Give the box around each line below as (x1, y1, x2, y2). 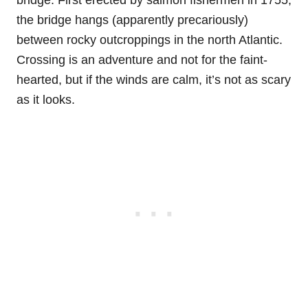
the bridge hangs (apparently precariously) (16, 12, 248, 27)
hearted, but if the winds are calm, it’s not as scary (16, 72, 291, 87)
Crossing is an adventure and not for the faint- (16, 52, 267, 67)
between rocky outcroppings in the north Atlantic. (16, 32, 283, 47)
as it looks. (16, 92, 75, 107)
